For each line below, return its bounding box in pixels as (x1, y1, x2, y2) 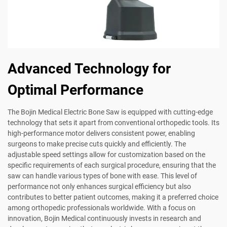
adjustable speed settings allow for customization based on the (8, 150, 205, 159)
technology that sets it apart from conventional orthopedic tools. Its (8, 118, 219, 127)
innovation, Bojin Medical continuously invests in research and (8, 214, 201, 222)
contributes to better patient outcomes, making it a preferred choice (8, 193, 218, 201)
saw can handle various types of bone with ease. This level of (8, 171, 197, 180)
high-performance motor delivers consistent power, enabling (8, 129, 195, 137)
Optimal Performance (8, 81, 143, 98)
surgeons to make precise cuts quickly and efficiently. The (8, 139, 186, 148)
